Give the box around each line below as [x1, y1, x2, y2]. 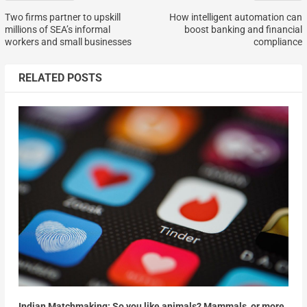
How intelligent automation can [169, 12, 303, 23]
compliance [254, 36, 303, 48]
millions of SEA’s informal [4, 24, 110, 36]
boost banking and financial [184, 24, 303, 36]
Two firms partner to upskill [4, 12, 121, 23]
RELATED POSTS [18, 71, 102, 85]
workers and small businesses [4, 36, 132, 48]
